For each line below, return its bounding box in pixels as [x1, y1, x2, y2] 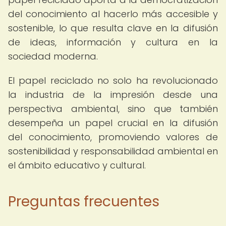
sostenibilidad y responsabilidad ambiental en [8, 145, 218, 157]
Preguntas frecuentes [8, 192, 159, 211]
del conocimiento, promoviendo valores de [8, 131, 218, 143]
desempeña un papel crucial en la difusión [8, 117, 218, 129]
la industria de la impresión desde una [8, 88, 218, 101]
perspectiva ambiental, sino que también [8, 102, 218, 115]
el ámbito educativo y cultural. [8, 159, 146, 172]
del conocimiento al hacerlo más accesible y [8, 8, 218, 20]
